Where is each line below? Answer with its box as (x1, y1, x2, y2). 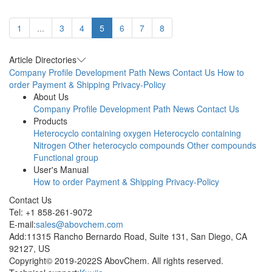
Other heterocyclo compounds (69, 139, 185, 152)
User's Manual (33, 163, 89, 176)
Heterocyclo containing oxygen (33, 127, 151, 140)
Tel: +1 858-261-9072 (9, 206, 92, 219)
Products (33, 115, 67, 127)
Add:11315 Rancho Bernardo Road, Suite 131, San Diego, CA (9, 230, 247, 243)
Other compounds (187, 139, 256, 152)
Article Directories (9, 53, 76, 66)
